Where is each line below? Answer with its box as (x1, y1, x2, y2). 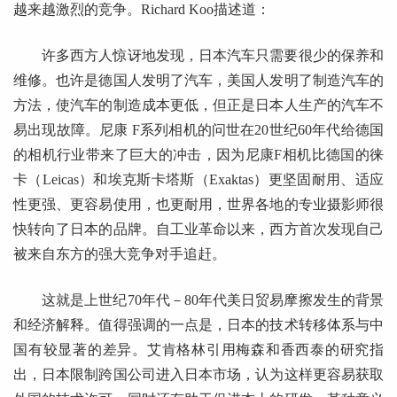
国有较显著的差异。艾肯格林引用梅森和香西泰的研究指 (13, 342, 384, 358)
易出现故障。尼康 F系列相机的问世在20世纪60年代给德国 (13, 122, 384, 138)
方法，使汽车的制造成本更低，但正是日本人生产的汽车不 (13, 97, 384, 113)
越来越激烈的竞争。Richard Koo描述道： (13, 2, 270, 18)
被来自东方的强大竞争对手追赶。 (13, 246, 226, 262)
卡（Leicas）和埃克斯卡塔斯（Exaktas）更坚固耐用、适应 (13, 172, 384, 188)
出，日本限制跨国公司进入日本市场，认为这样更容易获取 (13, 367, 384, 383)
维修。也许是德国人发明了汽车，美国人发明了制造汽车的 (13, 73, 384, 89)
